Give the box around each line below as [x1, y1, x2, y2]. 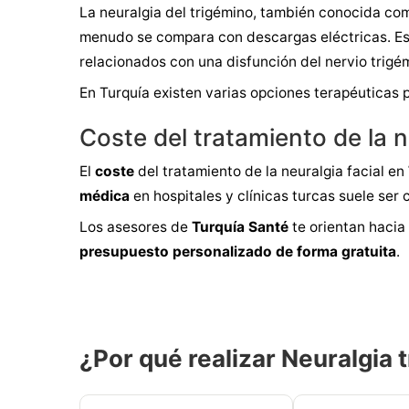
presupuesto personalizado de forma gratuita [79, 242, 396, 260]
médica [79, 186, 130, 204]
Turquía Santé [192, 217, 288, 236]
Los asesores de [79, 217, 192, 236]
